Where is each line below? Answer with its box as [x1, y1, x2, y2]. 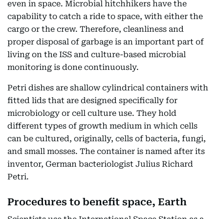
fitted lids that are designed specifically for [7, 96, 177, 105]
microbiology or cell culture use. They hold [7, 109, 176, 118]
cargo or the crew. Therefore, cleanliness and [7, 24, 184, 34]
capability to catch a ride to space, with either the [7, 12, 203, 21]
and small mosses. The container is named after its [7, 147, 205, 156]
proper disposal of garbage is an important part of [7, 37, 204, 46]
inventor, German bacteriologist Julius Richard [7, 159, 193, 169]
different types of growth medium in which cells [7, 121, 197, 131]
